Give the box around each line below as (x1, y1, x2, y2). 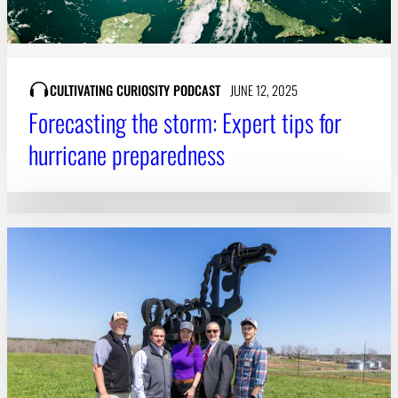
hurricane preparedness (28, 135, 225, 172)
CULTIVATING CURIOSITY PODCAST (50, 79, 220, 99)
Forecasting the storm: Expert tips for (28, 103, 341, 140)
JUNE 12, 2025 (229, 79, 298, 99)
